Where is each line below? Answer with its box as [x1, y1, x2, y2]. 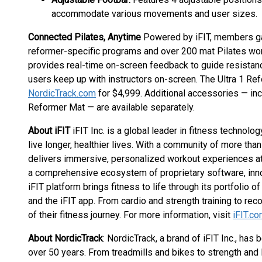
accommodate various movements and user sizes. [51, 8, 257, 19]
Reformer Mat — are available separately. [28, 102, 195, 113]
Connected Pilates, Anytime [28, 32, 141, 43]
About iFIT [28, 125, 73, 136]
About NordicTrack [28, 233, 103, 244]
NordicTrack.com [28, 88, 96, 99]
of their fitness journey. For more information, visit [28, 209, 233, 220]
